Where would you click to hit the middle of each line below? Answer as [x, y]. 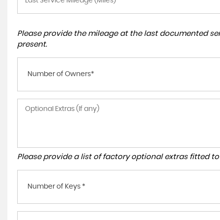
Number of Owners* [61, 74]
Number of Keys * [56, 187]
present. [32, 44]
